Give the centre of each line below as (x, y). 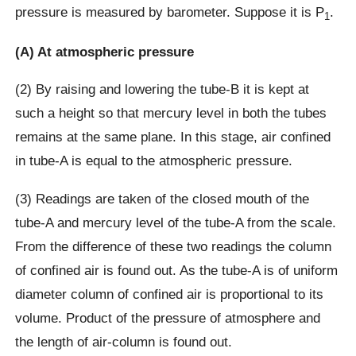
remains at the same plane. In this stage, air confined (173, 137)
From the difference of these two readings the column (174, 246)
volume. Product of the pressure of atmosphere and (168, 317)
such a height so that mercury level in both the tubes (171, 113)
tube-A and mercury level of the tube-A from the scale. (176, 222)
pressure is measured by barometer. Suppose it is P (170, 12)
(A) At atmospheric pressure (105, 52)
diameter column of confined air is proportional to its (170, 294)
